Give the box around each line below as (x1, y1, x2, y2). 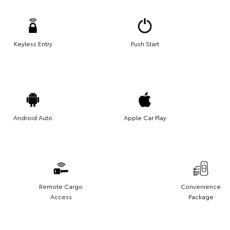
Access (50, 192, 72, 201)
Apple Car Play (123, 113, 166, 122)
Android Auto (13, 113, 52, 122)
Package (188, 192, 214, 201)
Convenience (181, 182, 221, 191)
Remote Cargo (39, 182, 83, 191)
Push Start (130, 39, 159, 48)
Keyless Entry (13, 39, 52, 48)
